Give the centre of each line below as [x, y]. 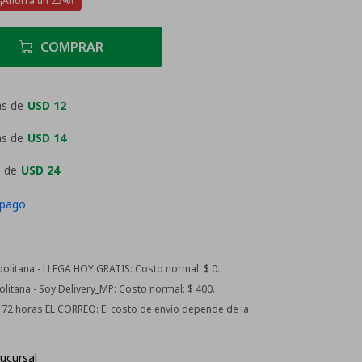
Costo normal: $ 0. [176, 269]
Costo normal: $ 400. [166, 289]
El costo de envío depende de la [174, 309]
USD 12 [47, 105]
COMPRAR [72, 47]
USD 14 [47, 138]
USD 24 [40, 170]
